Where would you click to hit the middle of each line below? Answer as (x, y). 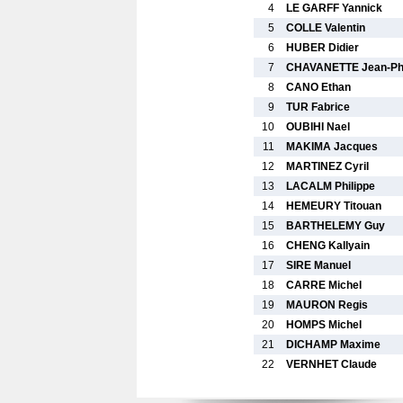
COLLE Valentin (326, 28)
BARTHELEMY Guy (336, 226)
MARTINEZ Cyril (327, 166)
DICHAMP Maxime (333, 345)
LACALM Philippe (331, 186)
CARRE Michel (324, 285)
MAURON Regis (327, 305)
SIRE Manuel (318, 265)
